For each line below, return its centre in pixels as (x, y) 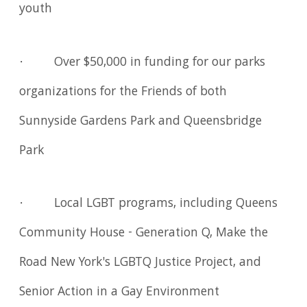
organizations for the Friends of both (123, 92)
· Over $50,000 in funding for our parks (143, 63)
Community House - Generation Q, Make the (144, 234)
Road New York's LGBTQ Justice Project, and (140, 263)
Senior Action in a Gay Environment (120, 293)
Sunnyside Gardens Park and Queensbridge (141, 122)
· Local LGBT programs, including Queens (149, 205)
